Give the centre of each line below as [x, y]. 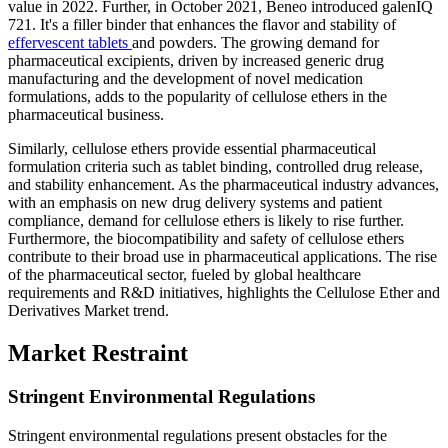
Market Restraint [98, 352]
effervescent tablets [70, 42]
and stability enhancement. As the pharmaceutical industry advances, [223, 184]
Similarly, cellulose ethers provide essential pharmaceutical [192, 148]
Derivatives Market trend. [88, 310]
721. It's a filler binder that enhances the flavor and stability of [202, 24]
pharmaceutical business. [86, 114]
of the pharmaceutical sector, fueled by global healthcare [184, 274]
